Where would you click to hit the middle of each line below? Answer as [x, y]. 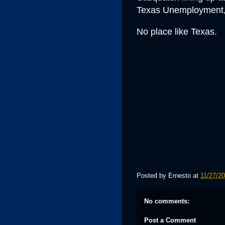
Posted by [152, 176]
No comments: [167, 201]
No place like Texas [176, 32]
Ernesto [180, 176]
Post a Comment [170, 220]
